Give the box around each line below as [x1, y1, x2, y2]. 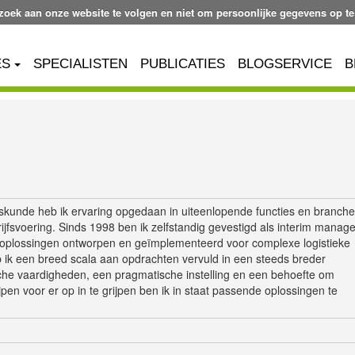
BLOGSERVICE [238, 55, 332, 71]
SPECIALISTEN [33, 55, 128, 71]
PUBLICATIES [140, 55, 225, 71]
